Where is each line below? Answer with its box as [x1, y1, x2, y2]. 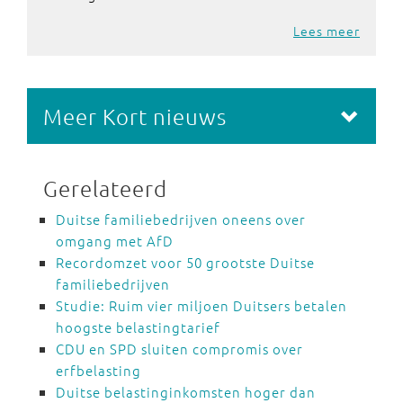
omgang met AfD [56, 231, 174, 250]
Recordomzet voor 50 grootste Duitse [56, 253, 315, 272]
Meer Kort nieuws [43, 103, 227, 130]
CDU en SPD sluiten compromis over [56, 339, 303, 358]
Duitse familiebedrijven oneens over [56, 210, 306, 228]
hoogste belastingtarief [56, 318, 220, 336]
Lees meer [293, 22, 360, 40]
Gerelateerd [43, 175, 167, 201]
